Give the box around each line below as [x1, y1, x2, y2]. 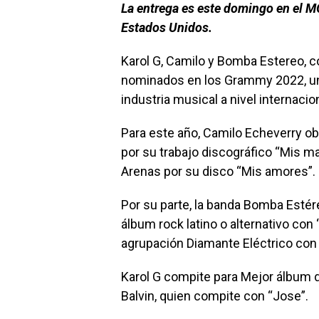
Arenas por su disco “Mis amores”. [121, 164, 315, 179]
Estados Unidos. [121, 20, 212, 36]
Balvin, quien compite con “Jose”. [121, 288, 308, 304]
